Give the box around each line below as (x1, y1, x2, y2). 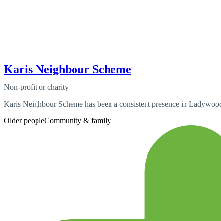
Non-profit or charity (4, 82, 69, 91)
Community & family (44, 116, 111, 125)
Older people (4, 116, 44, 125)
